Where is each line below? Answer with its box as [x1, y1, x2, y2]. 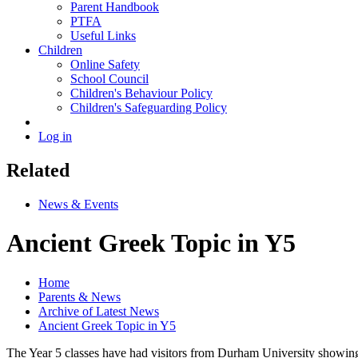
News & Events [38, 197, 118, 211]
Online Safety [70, 57, 140, 71]
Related [6, 159, 70, 181]
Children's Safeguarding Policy [70, 100, 227, 114]
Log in [38, 129, 72, 143]
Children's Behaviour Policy [70, 86, 213, 100]
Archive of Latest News [38, 304, 159, 318]
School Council [70, 71, 149, 86]
